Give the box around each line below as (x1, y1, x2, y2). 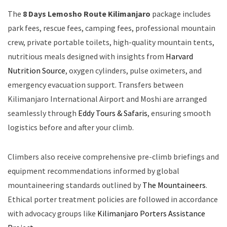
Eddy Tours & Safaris (78, 108, 147, 119)
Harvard (166, 51, 193, 62)
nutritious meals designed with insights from (8, 51, 166, 62)
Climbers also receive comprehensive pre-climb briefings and (8, 152, 219, 162)
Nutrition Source (8, 65, 65, 76)
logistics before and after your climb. (8, 122, 134, 133)
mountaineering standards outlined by (8, 180, 142, 191)
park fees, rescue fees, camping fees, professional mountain (8, 23, 215, 33)
